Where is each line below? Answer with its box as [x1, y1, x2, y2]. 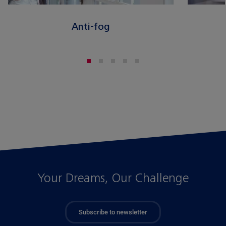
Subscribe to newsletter [79, 208, 147, 216]
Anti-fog [72, 21, 110, 32]
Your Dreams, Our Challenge [37, 171, 189, 185]
